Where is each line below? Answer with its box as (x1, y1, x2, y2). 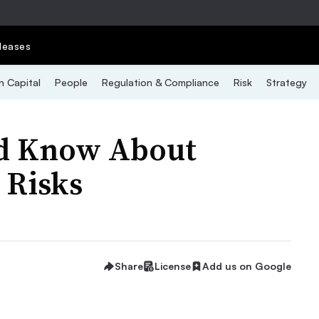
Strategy (266, 76, 307, 88)
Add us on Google (202, 260, 291, 272)
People (54, 76, 88, 88)
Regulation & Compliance (101, 76, 219, 88)
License (155, 260, 191, 272)
